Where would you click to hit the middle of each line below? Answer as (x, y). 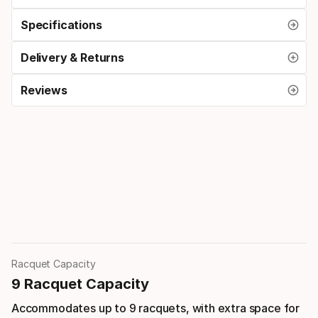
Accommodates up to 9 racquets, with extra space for (156, 308)
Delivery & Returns (72, 57)
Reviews (44, 90)
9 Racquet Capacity (80, 284)
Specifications (61, 24)
